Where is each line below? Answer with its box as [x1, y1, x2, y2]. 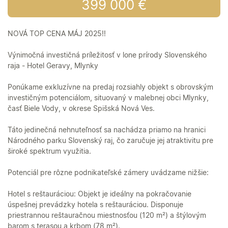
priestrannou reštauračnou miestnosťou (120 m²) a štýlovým [8, 211, 206, 220]
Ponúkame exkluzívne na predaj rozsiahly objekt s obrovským [8, 82, 213, 92]
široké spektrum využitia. [8, 147, 91, 156]
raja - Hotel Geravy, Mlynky [8, 61, 98, 70]
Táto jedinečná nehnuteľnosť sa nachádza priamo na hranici [8, 125, 206, 134]
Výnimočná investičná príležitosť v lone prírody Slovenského [8, 50, 207, 60]
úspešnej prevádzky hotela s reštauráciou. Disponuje [8, 200, 183, 209]
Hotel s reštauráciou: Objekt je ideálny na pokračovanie [8, 189, 191, 198]
